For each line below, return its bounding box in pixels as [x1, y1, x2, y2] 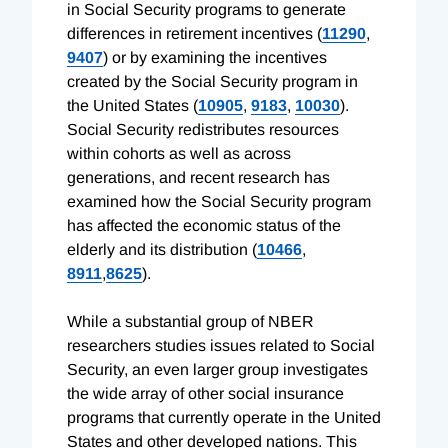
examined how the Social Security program [67, 192, 371, 210]
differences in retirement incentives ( [67, 24, 322, 42]
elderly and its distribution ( [67, 240, 257, 258]
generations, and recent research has [67, 168, 330, 186]
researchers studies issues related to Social [67, 336, 375, 354]
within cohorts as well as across [67, 144, 291, 162]
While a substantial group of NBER [67, 312, 314, 330]
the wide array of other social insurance [67, 384, 344, 402]
